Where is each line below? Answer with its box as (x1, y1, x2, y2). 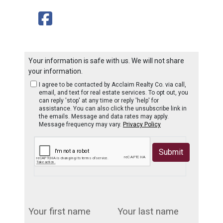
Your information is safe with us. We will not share (28, 57, 184, 65)
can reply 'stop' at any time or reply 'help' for (39, 97, 159, 105)
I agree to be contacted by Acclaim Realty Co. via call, (39, 81, 186, 89)
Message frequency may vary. (39, 121, 121, 128)
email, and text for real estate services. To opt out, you (39, 89, 188, 97)
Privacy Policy (123, 121, 161, 128)
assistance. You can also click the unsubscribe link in (39, 105, 187, 112)
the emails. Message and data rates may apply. (39, 113, 169, 120)
